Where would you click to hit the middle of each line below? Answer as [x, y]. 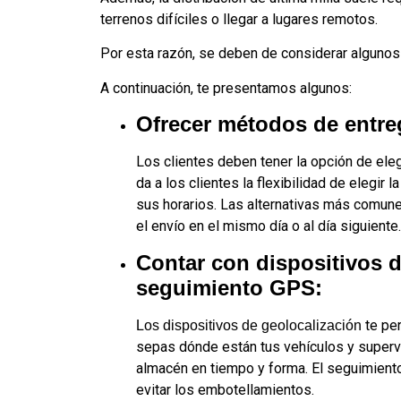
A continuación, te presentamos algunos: [226, 88]
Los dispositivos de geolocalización [251, 325]
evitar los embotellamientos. [225, 389]
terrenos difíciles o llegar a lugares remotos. [241, 19]
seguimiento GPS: [229, 287]
